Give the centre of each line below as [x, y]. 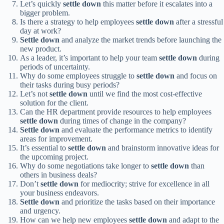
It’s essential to [44, 148]
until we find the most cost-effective [145, 94]
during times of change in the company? [122, 121]
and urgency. [40, 211]
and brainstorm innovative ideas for [162, 148]
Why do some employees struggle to [78, 76]
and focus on [196, 76]
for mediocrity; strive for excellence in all [144, 184]
